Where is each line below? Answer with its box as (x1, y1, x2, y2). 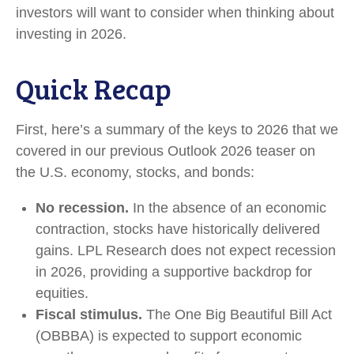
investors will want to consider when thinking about (16, 5, 334, 21)
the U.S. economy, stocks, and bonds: (16, 164, 254, 180)
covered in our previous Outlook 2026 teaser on (16, 143, 315, 159)
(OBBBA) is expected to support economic (36, 328, 302, 344)
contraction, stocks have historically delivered (36, 221, 320, 237)
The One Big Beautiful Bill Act (142, 307, 332, 322)
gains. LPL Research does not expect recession (36, 243, 336, 258)
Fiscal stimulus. (36, 307, 142, 322)
